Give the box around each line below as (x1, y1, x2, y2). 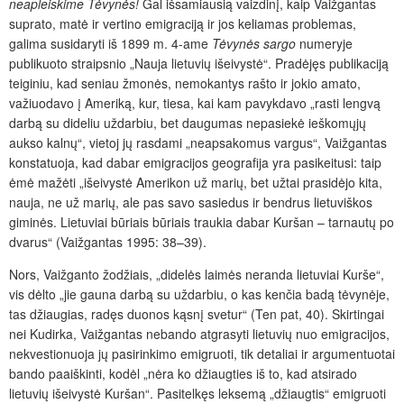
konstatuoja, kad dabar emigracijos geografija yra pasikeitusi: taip (9, 152, 381, 171)
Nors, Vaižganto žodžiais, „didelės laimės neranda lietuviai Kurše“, (9, 264, 384, 283)
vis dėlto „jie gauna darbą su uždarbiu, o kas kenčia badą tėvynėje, (9, 284, 390, 303)
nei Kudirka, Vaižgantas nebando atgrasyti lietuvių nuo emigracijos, (9, 324, 390, 343)
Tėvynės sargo (212, 33, 299, 52)
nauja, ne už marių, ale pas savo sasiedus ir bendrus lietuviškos (9, 192, 372, 211)
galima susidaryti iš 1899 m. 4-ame (9, 33, 212, 52)
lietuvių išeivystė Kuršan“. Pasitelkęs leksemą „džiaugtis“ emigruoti (9, 383, 386, 402)
